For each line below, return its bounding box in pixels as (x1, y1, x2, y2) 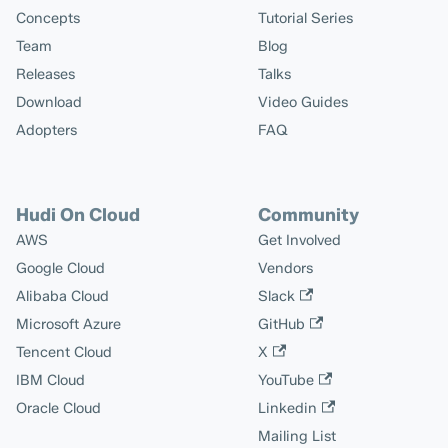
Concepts (16, 9, 80, 28)
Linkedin (258, 399, 317, 418)
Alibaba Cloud (16, 287, 109, 306)
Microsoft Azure (16, 315, 121, 334)
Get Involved (258, 231, 341, 250)
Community (258, 204, 359, 227)
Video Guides (258, 93, 348, 112)
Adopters (16, 121, 77, 140)
